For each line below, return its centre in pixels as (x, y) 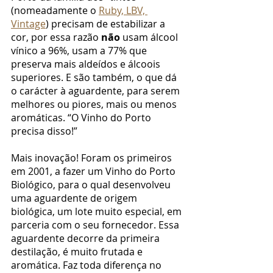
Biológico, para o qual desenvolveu (92, 184)
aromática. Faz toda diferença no (87, 265)
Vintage (28, 23)
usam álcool (150, 37)
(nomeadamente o (55, 10)
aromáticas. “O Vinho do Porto (82, 117)
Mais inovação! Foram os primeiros (93, 158)
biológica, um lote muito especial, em (97, 211)
